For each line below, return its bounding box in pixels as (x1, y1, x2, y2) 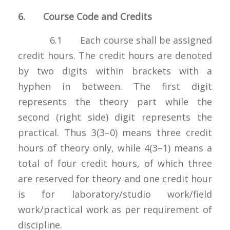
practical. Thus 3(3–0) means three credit (18, 126, 212, 139)
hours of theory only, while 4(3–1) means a (18, 141, 212, 154)
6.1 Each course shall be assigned (18, 33, 212, 46)
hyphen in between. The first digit (18, 80, 212, 92)
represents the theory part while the (18, 95, 212, 108)
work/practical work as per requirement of (18, 203, 212, 216)
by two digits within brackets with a (18, 64, 212, 77)
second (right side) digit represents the (18, 110, 212, 123)
